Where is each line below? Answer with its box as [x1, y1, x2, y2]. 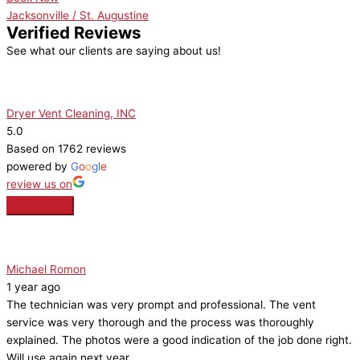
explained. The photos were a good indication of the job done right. [6, 333, 352, 347]
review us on [6, 178, 72, 191]
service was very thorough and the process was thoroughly [6, 316, 314, 329]
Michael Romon [6, 263, 86, 276]
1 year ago [6, 280, 60, 294]
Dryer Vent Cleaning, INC [6, 107, 136, 121]
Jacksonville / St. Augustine [6, 9, 149, 22]
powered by [6, 160, 71, 174]
